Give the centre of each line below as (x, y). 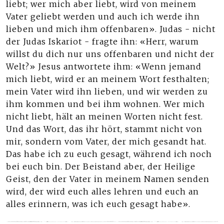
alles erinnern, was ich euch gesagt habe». (98, 204)
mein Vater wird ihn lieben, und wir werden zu (107, 91)
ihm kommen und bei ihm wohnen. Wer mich (105, 104)
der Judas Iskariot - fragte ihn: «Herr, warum (102, 41)
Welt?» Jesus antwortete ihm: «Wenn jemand (104, 66)
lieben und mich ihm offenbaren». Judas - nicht (111, 29)
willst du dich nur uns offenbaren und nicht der (110, 54)
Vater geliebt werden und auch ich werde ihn (103, 16)
